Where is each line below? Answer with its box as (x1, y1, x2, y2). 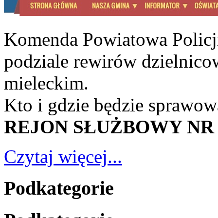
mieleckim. (4, 73, 89, 94)
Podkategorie (4, 177, 114, 200)
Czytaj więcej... (4, 146, 122, 167)
